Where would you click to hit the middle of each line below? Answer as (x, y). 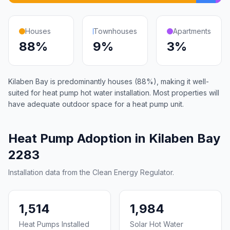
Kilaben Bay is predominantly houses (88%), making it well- (109, 81)
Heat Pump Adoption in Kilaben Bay (114, 138)
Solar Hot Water (157, 224)
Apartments (192, 31)
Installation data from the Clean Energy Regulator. (91, 172)
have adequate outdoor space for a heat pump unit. (96, 104)
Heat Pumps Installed (54, 224)
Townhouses (115, 31)
